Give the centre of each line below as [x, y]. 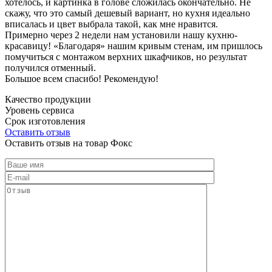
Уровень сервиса [39, 110]
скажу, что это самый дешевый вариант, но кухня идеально [127, 13]
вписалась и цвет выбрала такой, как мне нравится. [111, 24]
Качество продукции [48, 99]
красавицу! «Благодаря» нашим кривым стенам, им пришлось [134, 46]
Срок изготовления [45, 121]
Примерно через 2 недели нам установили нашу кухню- [121, 35]
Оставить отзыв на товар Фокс [69, 143]
